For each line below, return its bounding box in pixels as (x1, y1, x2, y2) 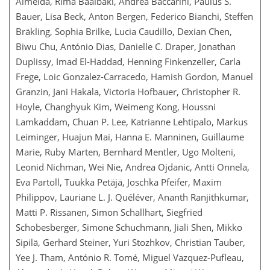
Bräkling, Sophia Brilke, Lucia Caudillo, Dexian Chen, (16, 25, 232, 37)
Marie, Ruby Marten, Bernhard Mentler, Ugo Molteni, (16, 146, 236, 158)
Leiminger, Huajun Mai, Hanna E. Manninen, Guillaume (16, 131, 244, 143)
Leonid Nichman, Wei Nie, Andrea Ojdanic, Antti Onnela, (16, 161, 250, 173)
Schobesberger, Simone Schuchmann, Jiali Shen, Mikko (16, 221, 242, 233)
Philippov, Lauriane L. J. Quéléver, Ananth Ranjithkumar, (16, 191, 249, 203)
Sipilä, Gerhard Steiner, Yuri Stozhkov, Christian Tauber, (16, 236, 245, 248)
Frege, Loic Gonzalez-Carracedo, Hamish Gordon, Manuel (16, 71, 253, 83)
